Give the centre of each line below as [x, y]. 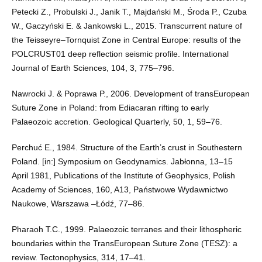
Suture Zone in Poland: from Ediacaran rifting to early [110, 107]
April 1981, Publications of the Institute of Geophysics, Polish [123, 175]
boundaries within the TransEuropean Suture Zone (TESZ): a [124, 243]
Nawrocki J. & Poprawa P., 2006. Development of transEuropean [130, 93]
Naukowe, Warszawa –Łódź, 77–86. [78, 203]
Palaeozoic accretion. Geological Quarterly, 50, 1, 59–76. [117, 121]
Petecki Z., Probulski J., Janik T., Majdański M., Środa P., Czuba [129, 11]
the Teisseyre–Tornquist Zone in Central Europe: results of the [126, 39]
